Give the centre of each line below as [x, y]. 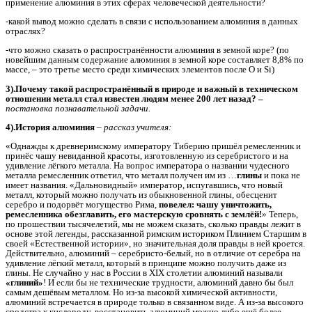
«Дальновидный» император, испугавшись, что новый [176, 185]
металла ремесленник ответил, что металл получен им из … [121, 175]
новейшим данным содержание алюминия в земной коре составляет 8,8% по [155, 60]
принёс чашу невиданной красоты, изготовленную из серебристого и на [147, 156]
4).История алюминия [51, 127]
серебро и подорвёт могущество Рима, [82, 205]
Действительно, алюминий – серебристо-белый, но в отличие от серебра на [153, 253]
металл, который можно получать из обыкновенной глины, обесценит [141, 195]
